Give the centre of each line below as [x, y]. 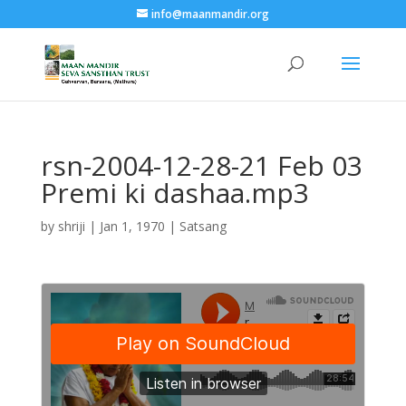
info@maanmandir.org [210, 14]
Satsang [203, 226]
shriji [71, 226]
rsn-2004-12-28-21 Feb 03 [201, 165]
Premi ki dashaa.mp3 [174, 193]
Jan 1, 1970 [132, 226]
